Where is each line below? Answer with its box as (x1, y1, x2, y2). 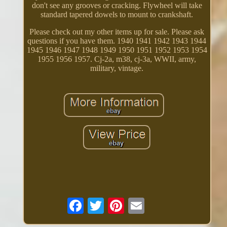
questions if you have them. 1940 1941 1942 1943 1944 (27, 36, 207, 46)
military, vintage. (90, 64, 144, 73)
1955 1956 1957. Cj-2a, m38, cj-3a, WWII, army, (37, 55, 197, 64)
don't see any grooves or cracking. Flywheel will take (31, 1, 202, 10)
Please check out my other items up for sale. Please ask (29, 27, 205, 36)
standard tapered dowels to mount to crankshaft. (41, 10, 194, 19)
